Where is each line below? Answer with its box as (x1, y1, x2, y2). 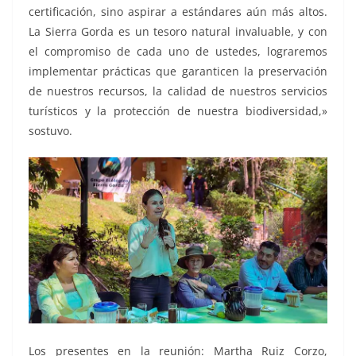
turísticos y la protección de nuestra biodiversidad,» (29, 103, 327, 118)
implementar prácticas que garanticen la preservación (29, 63, 327, 79)
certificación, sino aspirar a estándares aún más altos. (29, 3, 327, 19)
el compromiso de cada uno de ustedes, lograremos (29, 43, 327, 59)
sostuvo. (29, 122, 72, 138)
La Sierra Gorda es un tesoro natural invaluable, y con (29, 23, 327, 39)
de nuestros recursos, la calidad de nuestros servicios (29, 83, 327, 99)
